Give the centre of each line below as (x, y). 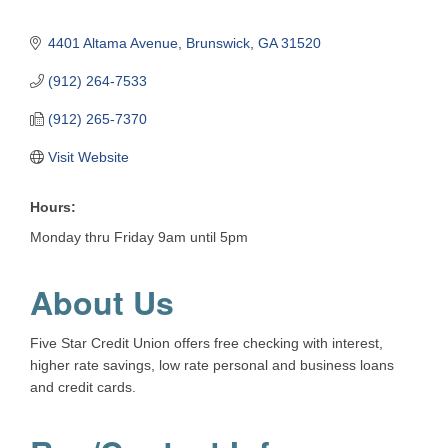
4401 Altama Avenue (112, 43)
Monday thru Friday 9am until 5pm (139, 237)
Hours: (53, 207)
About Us (102, 302)
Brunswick (217, 43)
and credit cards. (83, 387)
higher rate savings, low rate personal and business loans (212, 365)
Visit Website (88, 157)
